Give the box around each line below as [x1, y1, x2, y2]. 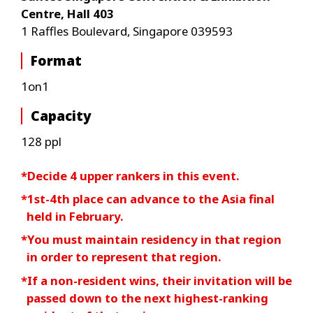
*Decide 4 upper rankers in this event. [20, 167, 239, 184]
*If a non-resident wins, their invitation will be [20, 272, 292, 289]
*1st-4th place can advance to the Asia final [20, 190, 275, 207]
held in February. [27, 208, 124, 224]
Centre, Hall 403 [20, 5, 114, 22]
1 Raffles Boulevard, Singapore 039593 [20, 22, 233, 39]
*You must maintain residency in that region [20, 231, 282, 248]
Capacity [31, 106, 92, 125]
